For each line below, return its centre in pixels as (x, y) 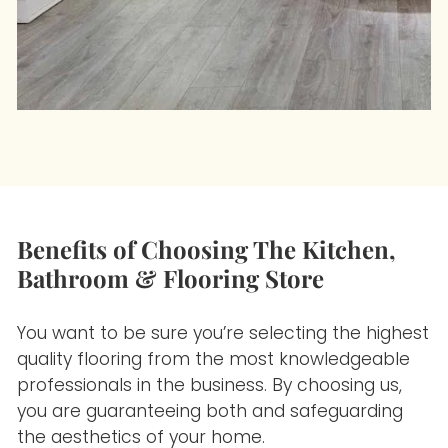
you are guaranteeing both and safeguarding (210, 411)
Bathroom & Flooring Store (171, 277)
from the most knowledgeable (276, 359)
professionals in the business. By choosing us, (210, 385)
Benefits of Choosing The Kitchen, (207, 248)
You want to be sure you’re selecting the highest (223, 333)
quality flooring (80, 359)
